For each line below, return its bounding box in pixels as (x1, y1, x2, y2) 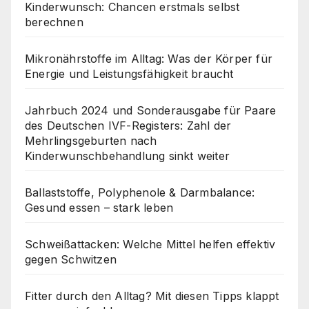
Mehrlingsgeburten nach (25, 134, 157, 148)
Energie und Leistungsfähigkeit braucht (25, 67, 234, 81)
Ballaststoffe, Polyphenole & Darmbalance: (25, 186, 255, 200)
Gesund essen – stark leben (25, 201, 174, 215)
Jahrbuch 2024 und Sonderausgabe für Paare (25, 103, 277, 118)
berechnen (25, 15, 83, 30)
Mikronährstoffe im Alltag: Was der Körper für (25, 52, 273, 66)
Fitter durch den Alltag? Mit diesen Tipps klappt (25, 289, 279, 303)
